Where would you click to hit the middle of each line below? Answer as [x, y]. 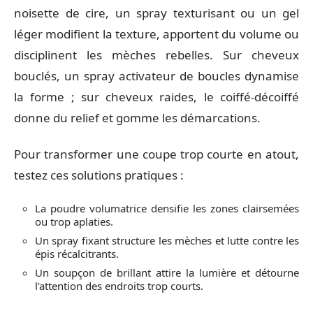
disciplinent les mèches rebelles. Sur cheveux [156, 54]
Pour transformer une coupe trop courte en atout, [156, 154]
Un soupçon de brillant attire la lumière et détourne [167, 272]
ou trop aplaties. [74, 221]
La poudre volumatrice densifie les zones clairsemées [167, 208]
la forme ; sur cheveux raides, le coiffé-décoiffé [156, 96]
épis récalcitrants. [77, 253]
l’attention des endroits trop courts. [119, 285]
